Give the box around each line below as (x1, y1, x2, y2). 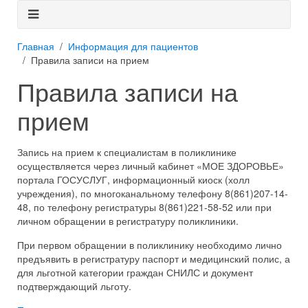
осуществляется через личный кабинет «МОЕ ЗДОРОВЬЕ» (17, 159, 284, 173)
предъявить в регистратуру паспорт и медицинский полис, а (17, 252, 290, 265)
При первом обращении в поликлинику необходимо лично (17, 238, 282, 252)
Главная (17, 39, 54, 53)
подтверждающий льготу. (17, 279, 131, 293)
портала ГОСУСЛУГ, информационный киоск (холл (17, 173, 250, 186)
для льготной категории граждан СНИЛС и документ (17, 265, 253, 279)
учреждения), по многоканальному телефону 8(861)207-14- (17, 186, 288, 200)
